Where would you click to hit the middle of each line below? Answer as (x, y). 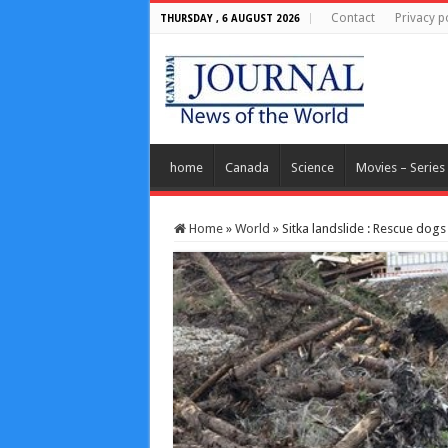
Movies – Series (400, 167)
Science (312, 167)
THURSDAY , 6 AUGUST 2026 (229, 18)
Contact (352, 18)
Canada (246, 167)
